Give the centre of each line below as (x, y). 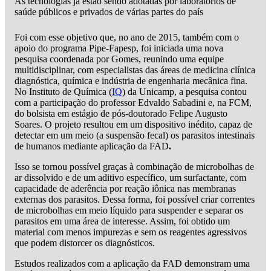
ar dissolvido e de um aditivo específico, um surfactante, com (130, 177)
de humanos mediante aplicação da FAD (92, 146)
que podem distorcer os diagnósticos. (85, 243)
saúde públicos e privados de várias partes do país (109, 11)
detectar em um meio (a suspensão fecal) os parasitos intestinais (135, 135)
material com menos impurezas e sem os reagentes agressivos (131, 232)
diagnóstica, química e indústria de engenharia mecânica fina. (131, 80)
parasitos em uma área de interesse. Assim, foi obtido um (122, 221)
